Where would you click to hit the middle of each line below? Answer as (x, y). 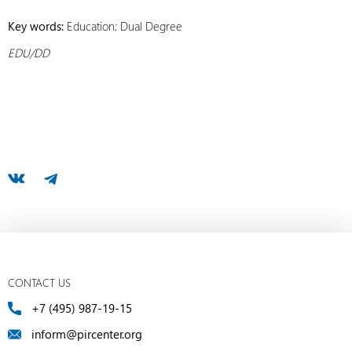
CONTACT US (39, 282)
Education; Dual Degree (123, 26)
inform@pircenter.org (87, 334)
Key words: (36, 26)
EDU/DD (29, 52)
